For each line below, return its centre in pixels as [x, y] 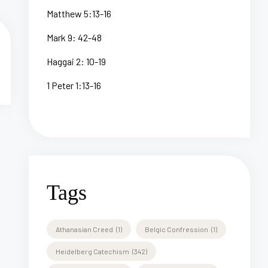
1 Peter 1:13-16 [74, 85]
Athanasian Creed [84, 229]
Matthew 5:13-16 [79, 13]
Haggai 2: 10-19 [76, 61]
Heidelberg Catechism [92, 251]
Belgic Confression [176, 229]
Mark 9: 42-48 [74, 37]
